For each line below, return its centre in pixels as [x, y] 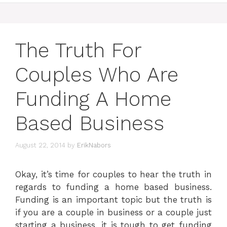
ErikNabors [94, 145]
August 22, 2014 [40, 145]
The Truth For [78, 50]
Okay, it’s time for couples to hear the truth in [113, 174]
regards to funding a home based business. [113, 187]
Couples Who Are [97, 75]
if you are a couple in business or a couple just [113, 212]
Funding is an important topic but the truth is [113, 199]
